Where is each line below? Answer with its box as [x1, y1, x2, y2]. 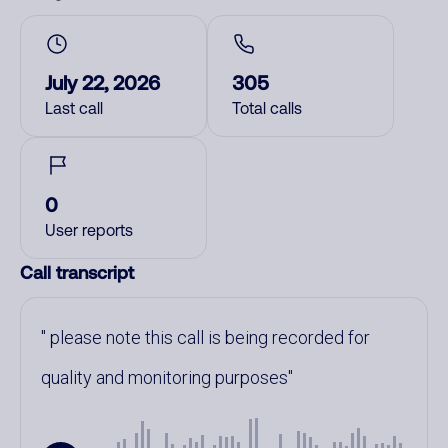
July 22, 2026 [45, 70, 160, 94]
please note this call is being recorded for [46, 327, 370, 348]
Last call [45, 99, 103, 117]
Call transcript [20, 261, 134, 283]
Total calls [232, 99, 302, 117]
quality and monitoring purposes [41, 367, 288, 388]
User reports [45, 221, 133, 239]
